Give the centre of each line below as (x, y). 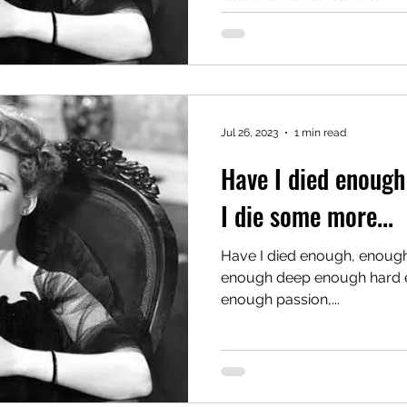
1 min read (320, 132)
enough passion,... (280, 299)
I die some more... (307, 215)
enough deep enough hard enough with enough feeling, (248, 277)
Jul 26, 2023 (249, 132)
